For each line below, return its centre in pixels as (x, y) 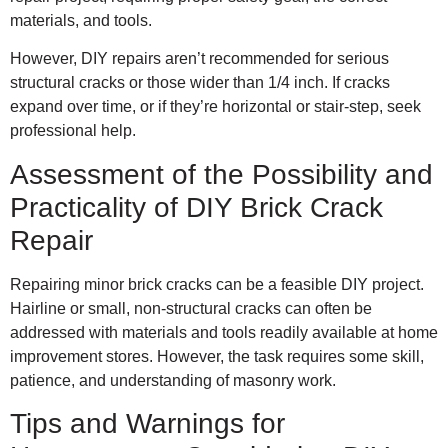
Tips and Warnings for (147, 424)
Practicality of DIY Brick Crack (196, 207)
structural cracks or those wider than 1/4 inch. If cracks (200, 83)
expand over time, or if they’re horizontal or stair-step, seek (215, 107)
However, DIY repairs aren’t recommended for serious (199, 59)
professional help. (73, 131)
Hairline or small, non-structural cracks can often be (191, 308)
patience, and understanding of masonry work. (173, 380)
